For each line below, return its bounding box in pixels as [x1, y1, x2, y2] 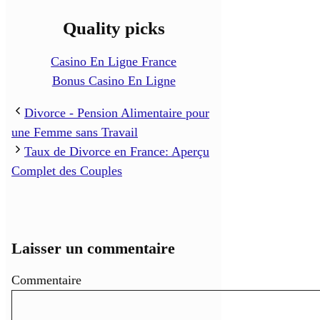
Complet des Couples [11, 164, 122, 179]
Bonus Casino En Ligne [51, 74, 176, 89]
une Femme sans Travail [11, 125, 138, 140]
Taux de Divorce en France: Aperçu [24, 144, 209, 159]
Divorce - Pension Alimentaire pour [24, 106, 209, 121]
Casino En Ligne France [51, 54, 177, 69]
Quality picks [62, 19, 165, 39]
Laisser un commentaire [11, 239, 175, 258]
